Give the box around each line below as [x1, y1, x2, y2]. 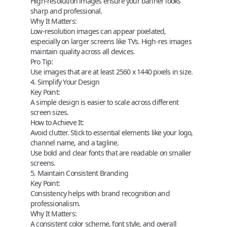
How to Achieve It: [30, 117, 84, 127]
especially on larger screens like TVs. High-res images [30, 36, 192, 46]
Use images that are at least [30, 66, 116, 77]
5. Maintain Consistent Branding [30, 168, 129, 178]
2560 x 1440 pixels [116, 66, 171, 77]
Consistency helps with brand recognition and [30, 188, 170, 198]
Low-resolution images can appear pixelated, [30, 26, 166, 36]
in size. [170, 66, 193, 77]
